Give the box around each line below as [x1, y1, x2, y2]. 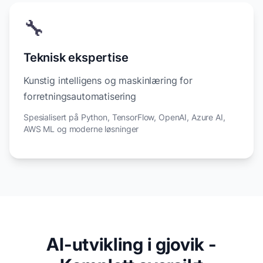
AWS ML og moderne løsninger [23, 123, 139, 134]
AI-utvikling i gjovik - [46, 233, 217, 255]
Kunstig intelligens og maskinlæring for [23, 74, 193, 86]
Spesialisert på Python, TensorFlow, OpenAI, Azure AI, [23, 112, 225, 122]
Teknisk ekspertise [23, 50, 129, 65]
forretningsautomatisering [23, 90, 136, 102]
